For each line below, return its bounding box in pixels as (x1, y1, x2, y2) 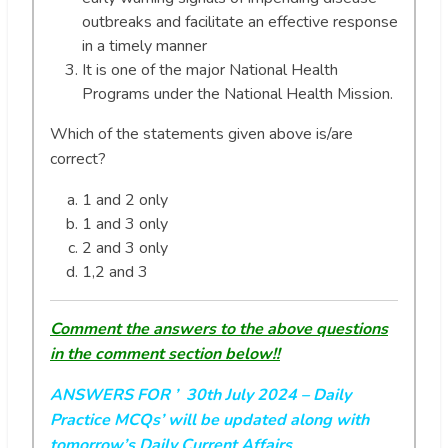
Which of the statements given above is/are (50, 122, 353, 145)
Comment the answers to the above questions (50, 317, 388, 340)
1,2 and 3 (82, 260, 148, 283)
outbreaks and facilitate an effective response (82, 10, 398, 33)
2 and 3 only (82, 236, 168, 259)
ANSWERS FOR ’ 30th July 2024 (50, 383, 297, 406)
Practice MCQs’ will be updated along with (50, 408, 369, 431)
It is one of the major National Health (82, 58, 338, 81)
